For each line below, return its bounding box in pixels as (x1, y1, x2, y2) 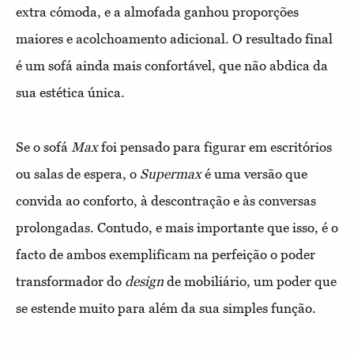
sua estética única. (16, 85, 125, 101)
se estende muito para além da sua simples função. (16, 300, 316, 317)
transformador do (16, 273, 125, 290)
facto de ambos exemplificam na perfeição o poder (16, 247, 315, 263)
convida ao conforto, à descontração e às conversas (16, 193, 316, 209)
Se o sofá (16, 139, 71, 156)
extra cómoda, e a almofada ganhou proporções (16, 4, 299, 21)
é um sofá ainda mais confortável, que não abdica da (16, 58, 328, 74)
